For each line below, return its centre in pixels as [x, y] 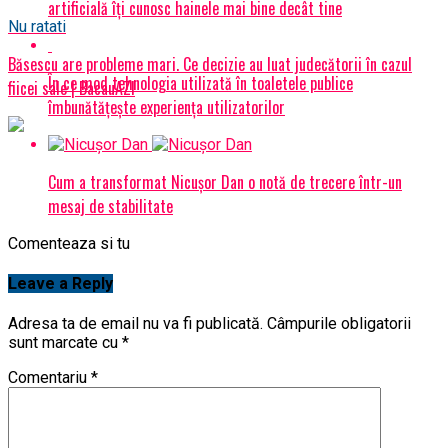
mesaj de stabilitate [110, 205]
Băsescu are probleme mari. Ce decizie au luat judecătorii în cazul [210, 63]
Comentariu [49, 378]
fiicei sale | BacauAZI [71, 87]
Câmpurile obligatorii [339, 324]
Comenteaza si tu [69, 243]
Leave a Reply [60, 283]
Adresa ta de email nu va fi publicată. [135, 324]
